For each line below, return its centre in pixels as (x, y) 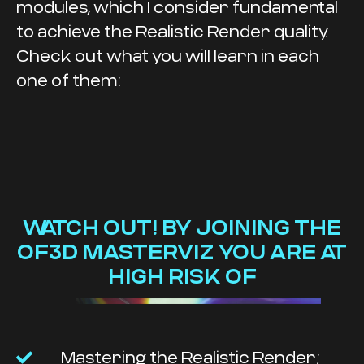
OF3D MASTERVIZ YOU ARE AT (182, 251)
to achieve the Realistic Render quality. (172, 31)
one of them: (68, 80)
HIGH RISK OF (182, 276)
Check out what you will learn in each (168, 56)
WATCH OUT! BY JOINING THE (182, 227)
